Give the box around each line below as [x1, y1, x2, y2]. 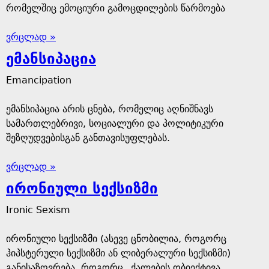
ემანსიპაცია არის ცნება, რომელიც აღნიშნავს [6, 103, 213, 115]
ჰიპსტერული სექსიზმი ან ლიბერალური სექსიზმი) [6, 247, 231, 259]
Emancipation [6, 74, 71, 86]
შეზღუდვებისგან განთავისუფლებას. [6, 132, 170, 144]
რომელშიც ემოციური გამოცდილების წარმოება [6, 2, 225, 14]
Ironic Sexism [6, 204, 70, 216]
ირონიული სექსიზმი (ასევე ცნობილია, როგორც [6, 233, 226, 244]
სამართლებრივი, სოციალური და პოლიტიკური [6, 118, 223, 129]
